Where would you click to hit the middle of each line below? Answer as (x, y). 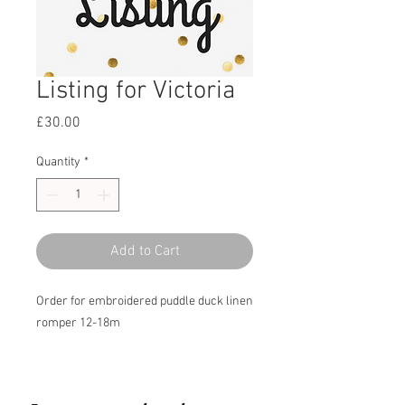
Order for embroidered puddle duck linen (145, 302)
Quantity (58, 163)
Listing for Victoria (136, 92)
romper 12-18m (78, 324)
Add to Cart (145, 252)
